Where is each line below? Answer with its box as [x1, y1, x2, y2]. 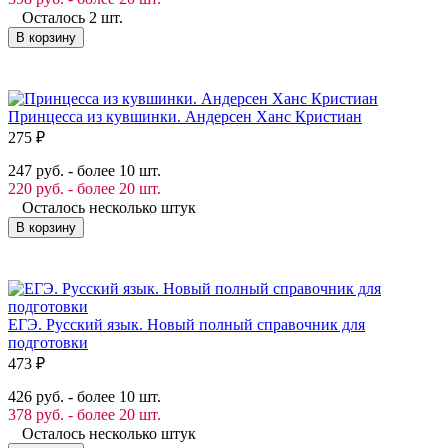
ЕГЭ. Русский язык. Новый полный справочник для [8, 315, 365, 333]
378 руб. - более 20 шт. [8, 405, 161, 423]
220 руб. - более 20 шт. [8, 179, 161, 197]
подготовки [8, 333, 88, 351]
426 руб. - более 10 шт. [8, 387, 161, 405]
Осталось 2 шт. [22, 8, 123, 26]
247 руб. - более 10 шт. [8, 161, 161, 179]
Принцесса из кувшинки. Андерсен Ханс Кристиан [8, 107, 362, 125]
